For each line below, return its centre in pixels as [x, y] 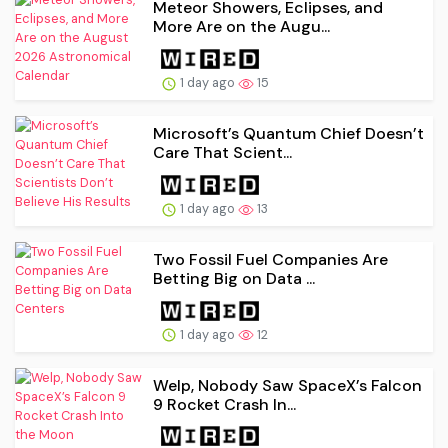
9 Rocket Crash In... [224, 404]
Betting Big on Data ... [234, 278]
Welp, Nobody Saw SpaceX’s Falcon [287, 385]
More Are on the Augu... [241, 27]
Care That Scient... [222, 152]
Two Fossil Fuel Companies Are [270, 259]
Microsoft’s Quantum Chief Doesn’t [288, 133]
